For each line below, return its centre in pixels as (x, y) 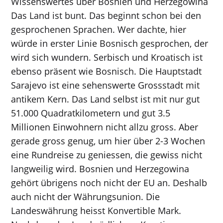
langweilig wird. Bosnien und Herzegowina (100, 169)
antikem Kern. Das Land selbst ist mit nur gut (106, 99)
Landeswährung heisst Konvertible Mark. (96, 211)
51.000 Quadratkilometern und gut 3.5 (91, 113)
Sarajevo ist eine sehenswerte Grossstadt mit (106, 85)
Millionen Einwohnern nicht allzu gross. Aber (105, 127)
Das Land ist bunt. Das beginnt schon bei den (106, 15)
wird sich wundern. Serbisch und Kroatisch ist (107, 57)
